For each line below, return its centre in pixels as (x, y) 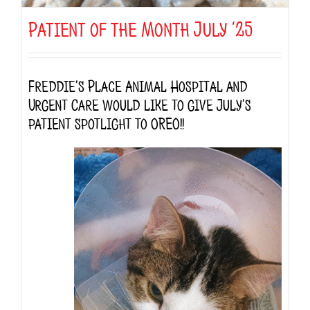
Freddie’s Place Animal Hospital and (138, 84)
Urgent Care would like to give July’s (140, 103)
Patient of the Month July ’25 (140, 27)
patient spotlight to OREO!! (106, 121)
